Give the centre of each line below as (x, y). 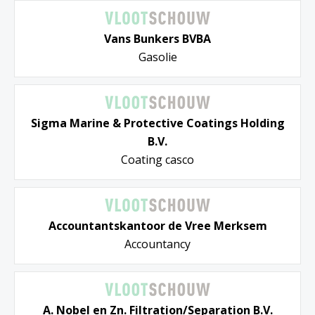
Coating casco (157, 160)
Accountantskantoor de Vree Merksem (157, 226)
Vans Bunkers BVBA (157, 39)
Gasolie (157, 57)
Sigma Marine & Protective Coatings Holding (157, 123)
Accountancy (157, 244)
